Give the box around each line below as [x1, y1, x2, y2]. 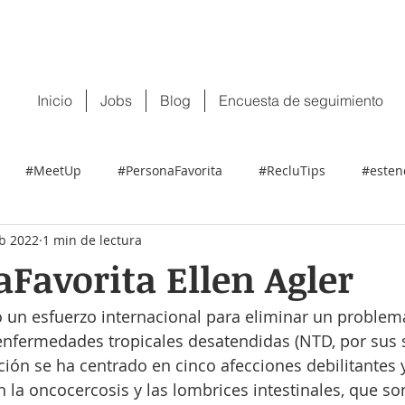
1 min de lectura [42, 231, 142, 249]
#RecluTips [259, 161, 325, 179]
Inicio [36, 91, 72, 109]
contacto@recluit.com [54, 3, 249, 28]
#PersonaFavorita [118, 161, 222, 179]
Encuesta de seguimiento [218, 91, 383, 109]
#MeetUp [25, 161, 81, 179]
